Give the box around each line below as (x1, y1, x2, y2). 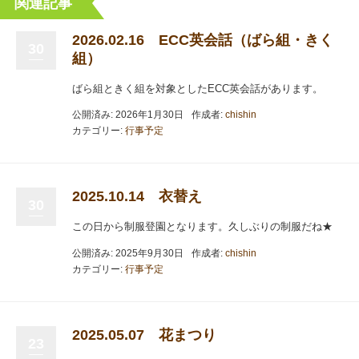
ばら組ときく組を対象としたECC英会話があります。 (72, 82, 323, 95)
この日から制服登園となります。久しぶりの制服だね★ (72, 220, 333, 232)
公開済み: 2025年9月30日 (72, 247, 184, 259)
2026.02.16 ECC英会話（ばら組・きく (72, 31, 333, 48)
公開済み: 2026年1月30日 (72, 109, 184, 120)
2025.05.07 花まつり (72, 326, 216, 343)
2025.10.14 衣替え (72, 188, 202, 204)
